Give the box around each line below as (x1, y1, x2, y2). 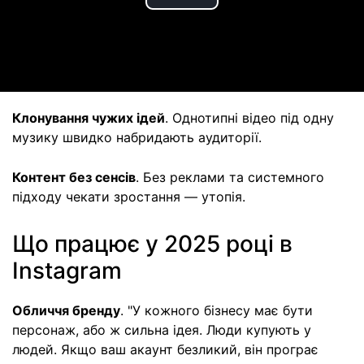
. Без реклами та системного (136, 169, 324, 185)
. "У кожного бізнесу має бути (120, 302, 313, 318)
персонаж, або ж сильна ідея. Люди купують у (12, 322, 311, 338)
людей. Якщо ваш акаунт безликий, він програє (12, 341, 318, 357)
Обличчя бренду (12, 302, 120, 318)
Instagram (12, 257, 122, 284)
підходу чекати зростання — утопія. (12, 188, 245, 205)
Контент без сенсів (12, 169, 136, 185)
